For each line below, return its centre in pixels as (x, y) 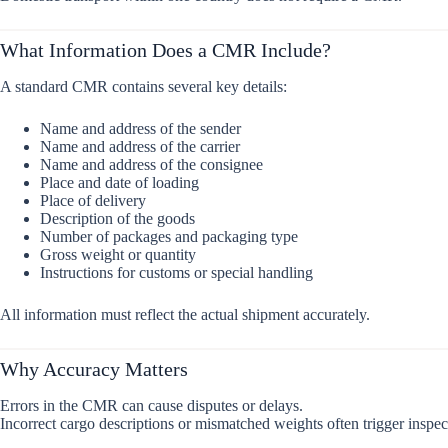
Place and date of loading (119, 182)
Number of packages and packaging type (169, 236)
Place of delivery (93, 200)
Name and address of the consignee (151, 164)
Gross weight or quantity (118, 254)
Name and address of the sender (140, 128)
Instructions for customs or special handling (176, 272)
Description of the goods (117, 218)
